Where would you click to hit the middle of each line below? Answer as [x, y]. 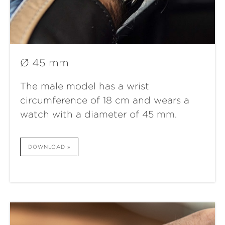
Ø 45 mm [44, 63]
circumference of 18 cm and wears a [105, 100]
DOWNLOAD [47, 147]
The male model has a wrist [85, 86]
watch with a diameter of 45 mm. [98, 115]
